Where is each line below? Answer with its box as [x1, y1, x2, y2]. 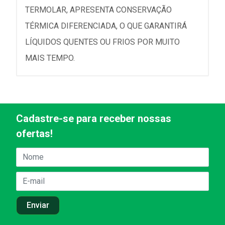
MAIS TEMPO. [25, 53, 75, 63]
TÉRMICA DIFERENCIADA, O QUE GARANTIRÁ [25, 21, 187, 31]
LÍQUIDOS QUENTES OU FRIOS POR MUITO [25, 37, 180, 47]
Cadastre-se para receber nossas [16, 112, 171, 125]
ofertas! [16, 127, 53, 140]
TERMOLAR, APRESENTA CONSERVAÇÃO [25, 5, 172, 15]
